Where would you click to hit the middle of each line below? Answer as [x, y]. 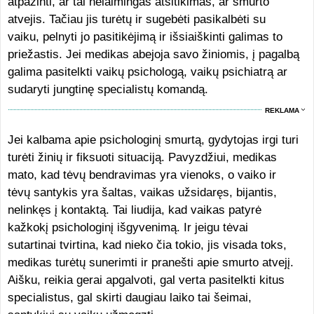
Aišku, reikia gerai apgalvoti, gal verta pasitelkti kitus [146, 280]
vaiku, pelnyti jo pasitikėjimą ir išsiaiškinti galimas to [145, 37]
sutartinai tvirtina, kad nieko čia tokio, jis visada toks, [147, 245]
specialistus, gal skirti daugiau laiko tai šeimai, [129, 298]
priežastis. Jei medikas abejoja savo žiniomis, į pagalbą [153, 54]
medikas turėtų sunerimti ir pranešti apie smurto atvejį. [150, 262]
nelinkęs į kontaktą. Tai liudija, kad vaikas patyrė [134, 210]
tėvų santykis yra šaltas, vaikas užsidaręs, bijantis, [142, 192]
